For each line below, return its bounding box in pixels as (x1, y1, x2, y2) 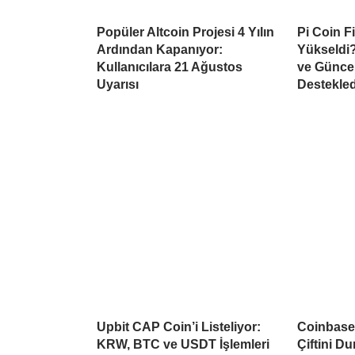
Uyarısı (97, 77, 139, 91)
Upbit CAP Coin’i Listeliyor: (97, 319, 261, 334)
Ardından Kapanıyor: (97, 42, 223, 56)
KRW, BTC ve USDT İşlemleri (97, 337, 269, 351)
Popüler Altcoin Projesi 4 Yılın (97, 25, 274, 39)
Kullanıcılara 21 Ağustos (97, 59, 242, 74)
